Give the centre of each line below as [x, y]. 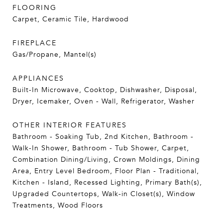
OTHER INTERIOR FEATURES [70, 125]
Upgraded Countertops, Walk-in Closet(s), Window [104, 194]
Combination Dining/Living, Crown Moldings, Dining [106, 160]
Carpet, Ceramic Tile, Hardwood [71, 19]
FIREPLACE [35, 43]
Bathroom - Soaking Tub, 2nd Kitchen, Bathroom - [103, 137]
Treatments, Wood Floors [58, 205]
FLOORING [35, 8]
